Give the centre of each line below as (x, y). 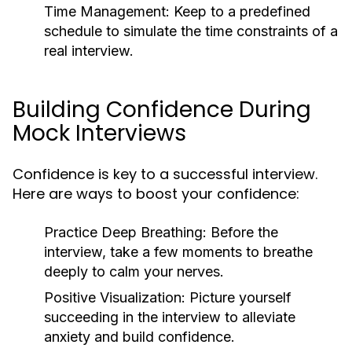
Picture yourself (238, 297)
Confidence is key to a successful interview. (165, 174)
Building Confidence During (162, 110)
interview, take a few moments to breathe (178, 252)
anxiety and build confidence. (139, 337)
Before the (242, 232)
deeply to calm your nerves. (134, 271)
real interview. (89, 51)
